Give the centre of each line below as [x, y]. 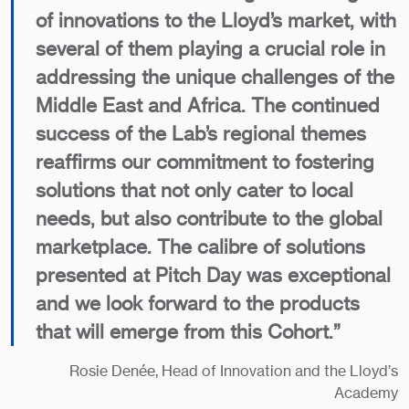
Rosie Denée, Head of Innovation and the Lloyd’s [234, 371]
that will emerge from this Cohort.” [189, 331]
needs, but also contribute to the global [209, 218]
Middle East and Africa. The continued [208, 105]
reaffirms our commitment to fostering [205, 162]
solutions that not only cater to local [194, 190]
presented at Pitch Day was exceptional [213, 275]
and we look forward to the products [198, 303]
